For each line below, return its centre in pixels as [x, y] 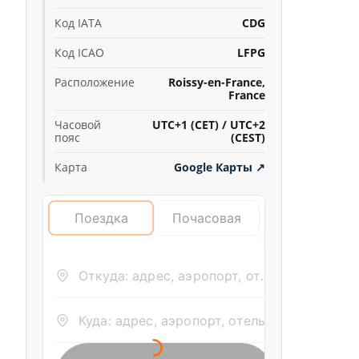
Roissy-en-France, [217, 82]
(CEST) [248, 137]
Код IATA [78, 23]
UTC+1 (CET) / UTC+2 [209, 125]
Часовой [78, 125]
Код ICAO [79, 52]
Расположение [95, 82]
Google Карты [213, 167]
